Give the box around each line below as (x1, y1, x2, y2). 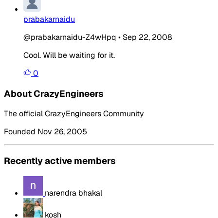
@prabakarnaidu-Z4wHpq (23, 32, 116, 42)
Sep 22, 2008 (123, 32, 172, 42)
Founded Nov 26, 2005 (4, 127, 87, 137)
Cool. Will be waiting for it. (23, 50, 115, 60)
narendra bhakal (45, 187, 102, 198)
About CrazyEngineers (4, 87, 104, 100)
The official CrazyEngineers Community (4, 109, 144, 119)
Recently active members (4, 154, 116, 167)
